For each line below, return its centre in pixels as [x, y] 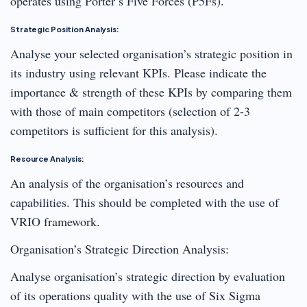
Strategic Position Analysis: [65, 29]
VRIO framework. [55, 221]
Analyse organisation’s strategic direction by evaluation [148, 276]
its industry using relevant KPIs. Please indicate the [138, 72]
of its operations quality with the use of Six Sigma [135, 295]
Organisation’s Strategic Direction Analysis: [120, 248]
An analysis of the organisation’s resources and [127, 183]
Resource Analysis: [48, 158]
